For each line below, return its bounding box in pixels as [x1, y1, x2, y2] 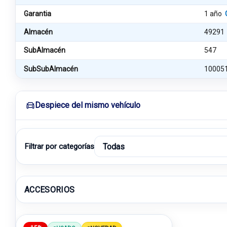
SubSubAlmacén [24, 64, 78, 73]
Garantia [24, 10, 51, 18]
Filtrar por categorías [24, 142, 94, 151]
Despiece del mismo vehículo [35, 100, 140, 110]
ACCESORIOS [24, 184, 75, 195]
